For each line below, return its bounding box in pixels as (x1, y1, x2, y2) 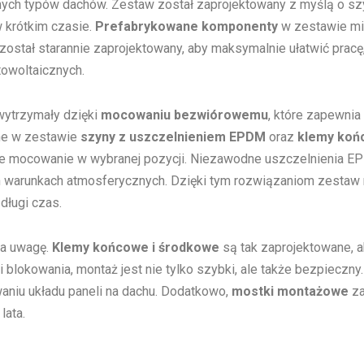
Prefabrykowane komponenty (95, 19, 278, 34)
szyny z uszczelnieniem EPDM (80, 129, 266, 145)
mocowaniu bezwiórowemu (101, 107, 268, 123)
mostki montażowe (232, 284, 349, 299)
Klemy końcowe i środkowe (52, 240, 219, 255)
